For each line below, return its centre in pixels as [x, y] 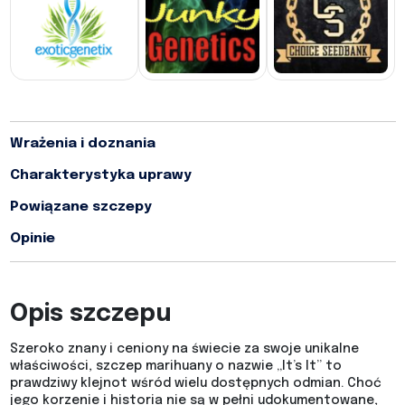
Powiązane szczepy [80, 207]
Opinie [32, 239]
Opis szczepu [90, 315]
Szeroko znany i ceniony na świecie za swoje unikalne [184, 349]
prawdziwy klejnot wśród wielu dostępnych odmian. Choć [195, 384]
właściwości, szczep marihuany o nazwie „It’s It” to [175, 367]
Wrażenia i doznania [82, 144]
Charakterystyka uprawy [100, 176]
